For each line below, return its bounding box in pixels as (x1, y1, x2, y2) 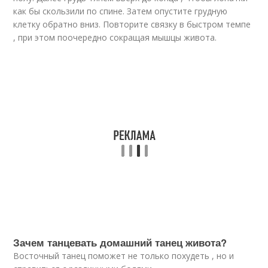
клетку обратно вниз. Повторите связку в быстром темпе (13, 19, 251, 30)
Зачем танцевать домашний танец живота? (13, 235, 227, 249)
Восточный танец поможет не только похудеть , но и (13, 250, 234, 261)
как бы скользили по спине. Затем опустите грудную (13, 5, 228, 17)
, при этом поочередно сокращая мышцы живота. (13, 32, 217, 43)
